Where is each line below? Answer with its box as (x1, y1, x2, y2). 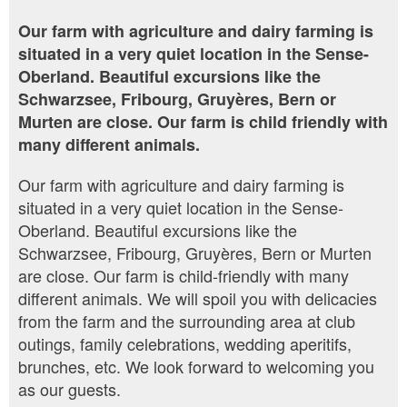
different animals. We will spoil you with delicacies (18, 286, 377, 311)
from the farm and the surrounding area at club (18, 309, 355, 333)
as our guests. (18, 377, 121, 402)
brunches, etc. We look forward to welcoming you (18, 354, 374, 379)
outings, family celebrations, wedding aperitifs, (18, 332, 352, 356)
